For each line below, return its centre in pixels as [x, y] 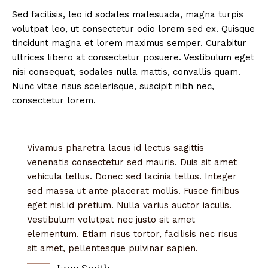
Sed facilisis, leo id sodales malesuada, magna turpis [128, 14]
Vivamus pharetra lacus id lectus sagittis [115, 147]
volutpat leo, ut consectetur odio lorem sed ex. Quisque [133, 28]
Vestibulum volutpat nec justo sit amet [111, 219]
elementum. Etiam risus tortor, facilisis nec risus [133, 234]
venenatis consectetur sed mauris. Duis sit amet [132, 162]
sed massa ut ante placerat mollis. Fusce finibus [133, 191]
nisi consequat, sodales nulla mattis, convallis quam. [126, 71]
